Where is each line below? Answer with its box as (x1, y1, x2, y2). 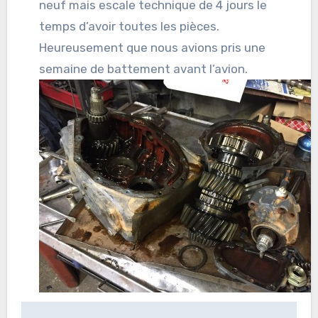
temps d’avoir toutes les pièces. (39, 19, 220, 34)
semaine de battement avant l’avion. (39, 62, 248, 77)
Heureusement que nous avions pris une (39, 40, 266, 55)
